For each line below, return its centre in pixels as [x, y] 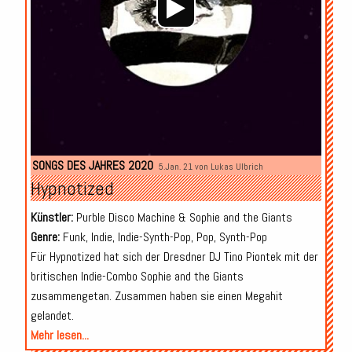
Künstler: [51, 218]
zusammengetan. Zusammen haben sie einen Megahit [156, 296]
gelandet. [52, 316]
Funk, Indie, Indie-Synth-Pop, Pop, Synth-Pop [163, 237]
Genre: [45, 237]
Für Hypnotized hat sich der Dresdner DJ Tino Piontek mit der [174, 257]
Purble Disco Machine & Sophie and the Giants [182, 218]
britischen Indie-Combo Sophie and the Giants [137, 277]
